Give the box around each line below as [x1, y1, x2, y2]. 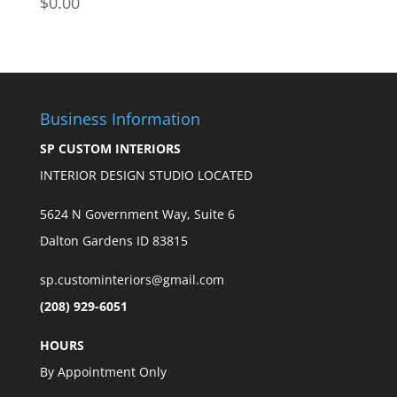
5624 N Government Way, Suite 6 [39, 205, 331, 222]
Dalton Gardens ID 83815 [39, 231, 188, 249]
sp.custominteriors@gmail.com [39, 270, 224, 288]
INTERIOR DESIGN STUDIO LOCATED [39, 166, 253, 183]
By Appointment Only [39, 362, 167, 380]
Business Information [39, 107, 200, 129]
